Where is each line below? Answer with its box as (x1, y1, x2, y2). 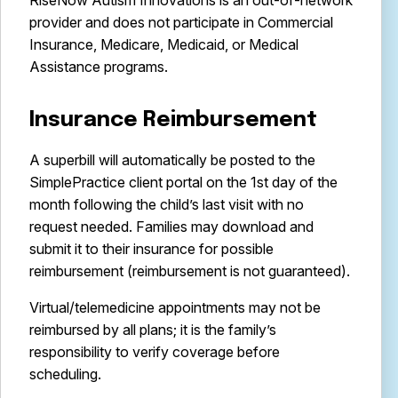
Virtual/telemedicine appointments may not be (29, 298, 321, 316)
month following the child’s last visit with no (29, 195, 304, 213)
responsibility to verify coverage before (29, 343, 280, 361)
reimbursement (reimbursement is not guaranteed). (29, 262, 350, 280)
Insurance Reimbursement (29, 109, 317, 131)
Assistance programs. (29, 58, 168, 76)
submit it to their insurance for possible (29, 240, 274, 258)
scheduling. (29, 365, 101, 383)
